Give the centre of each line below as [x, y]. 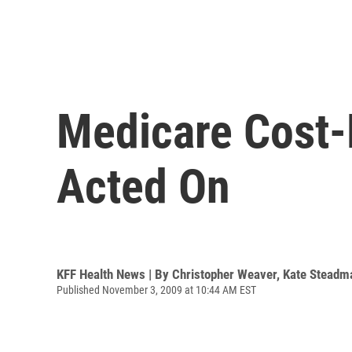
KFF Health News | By [114, 274]
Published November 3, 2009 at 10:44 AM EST [156, 290]
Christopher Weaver [224, 274]
